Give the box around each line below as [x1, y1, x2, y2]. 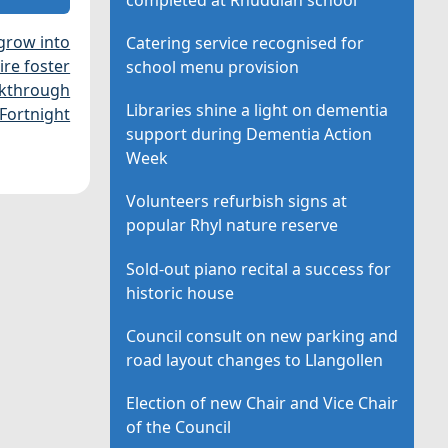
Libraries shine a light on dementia [126, 99, 389, 122]
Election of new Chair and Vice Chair [126, 391, 399, 414]
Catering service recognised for [126, 31, 365, 54]
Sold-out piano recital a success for [126, 257, 392, 280]
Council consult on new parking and [126, 324, 399, 347]
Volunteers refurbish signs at [126, 190, 348, 213]
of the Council [126, 415, 232, 438]
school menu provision [126, 55, 300, 78]
